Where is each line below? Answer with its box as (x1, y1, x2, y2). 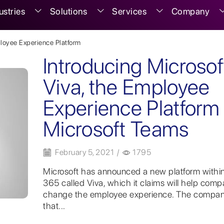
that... (43, 200, 65, 211)
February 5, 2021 (53, 147, 114, 157)
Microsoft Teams (43, 115, 189, 141)
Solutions (49, 6, 87, 16)
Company (171, 6, 210, 16)
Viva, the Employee (43, 73, 210, 99)
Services (112, 6, 146, 16)
